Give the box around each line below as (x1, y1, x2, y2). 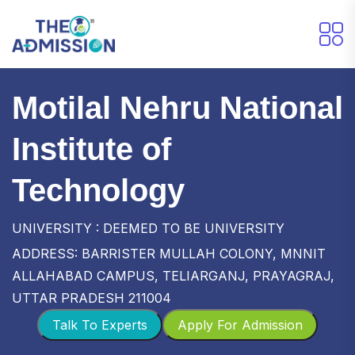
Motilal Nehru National (12, 90, 343, 125)
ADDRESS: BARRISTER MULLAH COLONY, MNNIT (12, 245, 326, 261)
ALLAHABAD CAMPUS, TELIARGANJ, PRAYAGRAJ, (12, 267, 334, 284)
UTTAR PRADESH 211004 (12, 289, 171, 306)
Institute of (12, 131, 171, 166)
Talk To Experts (52, 316, 147, 333)
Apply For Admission (177, 316, 303, 333)
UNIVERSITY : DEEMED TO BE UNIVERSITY (12, 219, 284, 236)
